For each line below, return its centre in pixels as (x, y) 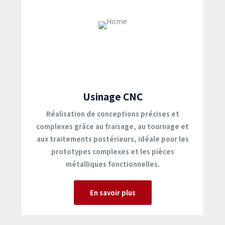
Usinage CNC (113, 96)
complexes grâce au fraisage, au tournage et (113, 126)
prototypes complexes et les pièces (113, 151)
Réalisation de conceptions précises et (113, 114)
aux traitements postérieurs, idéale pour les (113, 139)
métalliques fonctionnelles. (113, 164)
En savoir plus (113, 193)
